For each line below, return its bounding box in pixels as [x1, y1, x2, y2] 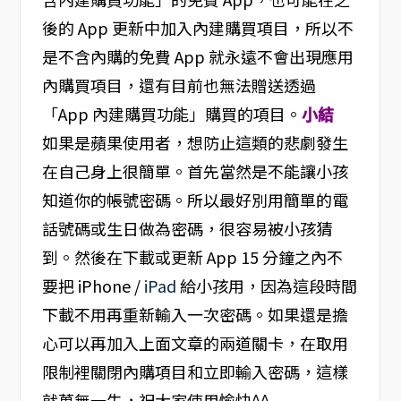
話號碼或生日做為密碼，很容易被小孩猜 [41, 217, 332, 241]
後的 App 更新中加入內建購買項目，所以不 [41, 16, 354, 40]
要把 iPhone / [41, 274, 144, 298]
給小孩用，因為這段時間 [175, 274, 357, 298]
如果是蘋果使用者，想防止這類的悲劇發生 [41, 131, 348, 155]
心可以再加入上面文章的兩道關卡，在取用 [41, 331, 348, 355]
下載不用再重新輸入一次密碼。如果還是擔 [41, 303, 348, 327]
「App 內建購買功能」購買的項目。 [41, 102, 302, 126]
